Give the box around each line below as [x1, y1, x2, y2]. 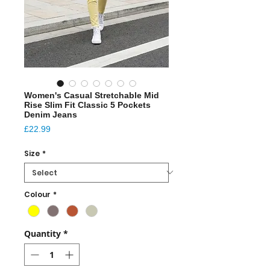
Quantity [24, 227, 61, 239]
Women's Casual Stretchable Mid [24, 90, 159, 100]
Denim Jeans [24, 109, 77, 119]
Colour [24, 189, 51, 199]
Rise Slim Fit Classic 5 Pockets [24, 99, 151, 110]
